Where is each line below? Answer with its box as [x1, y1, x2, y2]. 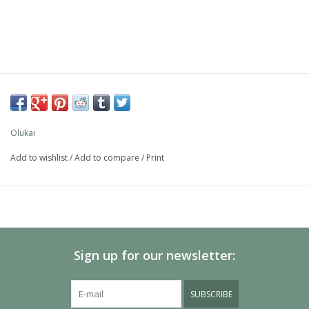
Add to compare [74, 152, 141, 164]
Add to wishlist [10, 152, 68, 164]
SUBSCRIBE [190, 288, 232, 301]
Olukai [10, 127, 35, 139]
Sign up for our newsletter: [74, 247, 235, 264]
